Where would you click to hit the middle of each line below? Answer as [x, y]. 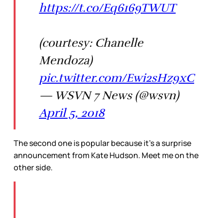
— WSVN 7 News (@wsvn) [109, 96]
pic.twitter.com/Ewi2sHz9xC [117, 78]
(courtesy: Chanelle [91, 43]
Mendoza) [66, 61]
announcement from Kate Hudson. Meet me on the [106, 155]
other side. [34, 168]
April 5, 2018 [72, 113]
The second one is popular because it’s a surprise [102, 143]
